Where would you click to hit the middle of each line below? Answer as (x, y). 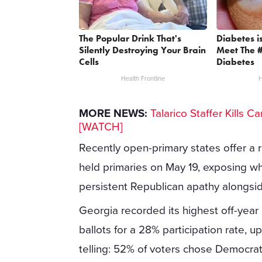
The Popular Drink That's (130, 38)
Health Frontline (143, 78)
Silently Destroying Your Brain (143, 50)
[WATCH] (101, 127)
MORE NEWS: (113, 113)
